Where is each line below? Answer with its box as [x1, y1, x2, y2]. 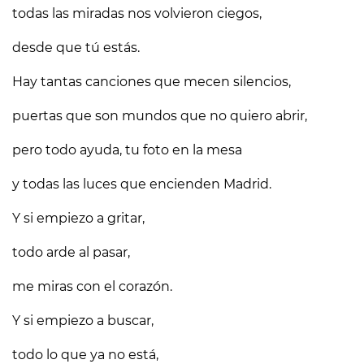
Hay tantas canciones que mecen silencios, [12, 74, 291, 89]
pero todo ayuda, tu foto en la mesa [12, 142, 242, 158]
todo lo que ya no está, [12, 347, 158, 362]
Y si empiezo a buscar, [12, 313, 154, 328]
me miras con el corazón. [12, 279, 172, 294]
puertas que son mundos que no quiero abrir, [12, 108, 307, 123]
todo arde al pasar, [12, 245, 130, 260]
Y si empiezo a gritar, [12, 210, 145, 226]
